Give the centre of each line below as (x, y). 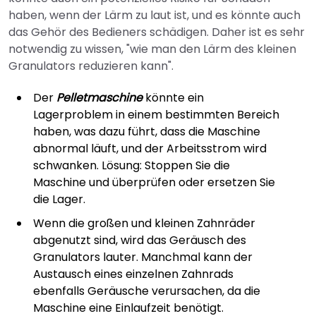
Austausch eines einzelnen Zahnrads (133, 274)
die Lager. (59, 199)
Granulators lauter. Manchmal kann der (143, 257)
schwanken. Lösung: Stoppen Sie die (132, 165)
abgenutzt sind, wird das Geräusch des (140, 240)
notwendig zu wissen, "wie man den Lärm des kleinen (152, 49)
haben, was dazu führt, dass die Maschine (147, 132)
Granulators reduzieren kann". (91, 66)
